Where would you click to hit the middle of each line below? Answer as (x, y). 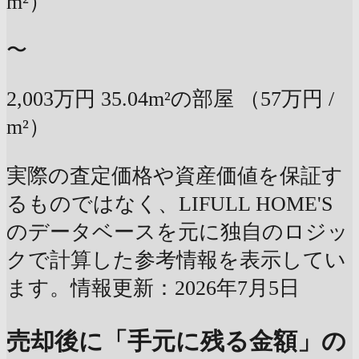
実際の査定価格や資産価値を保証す (175, 175)
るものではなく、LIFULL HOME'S (169, 204)
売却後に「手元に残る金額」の (176, 341)
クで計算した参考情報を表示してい (176, 260)
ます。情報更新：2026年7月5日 (153, 288)
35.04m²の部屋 (167, 99)
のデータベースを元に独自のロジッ (177, 232)
